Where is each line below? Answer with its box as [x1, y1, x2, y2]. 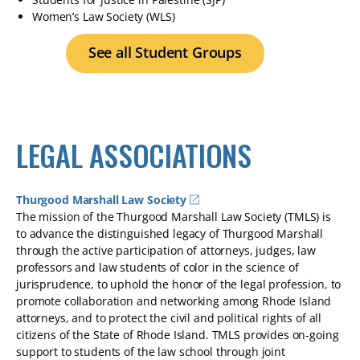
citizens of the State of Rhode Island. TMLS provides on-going [16, 327, 339, 342]
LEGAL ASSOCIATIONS [16, 133, 252, 176]
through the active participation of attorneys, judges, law [16, 243, 316, 258]
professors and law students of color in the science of [16, 260, 299, 275]
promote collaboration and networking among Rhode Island [16, 293, 332, 309]
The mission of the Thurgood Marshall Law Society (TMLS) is [16, 209, 331, 224]
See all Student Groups [88, 43, 242, 62]
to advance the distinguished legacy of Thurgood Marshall [16, 226, 324, 241]
